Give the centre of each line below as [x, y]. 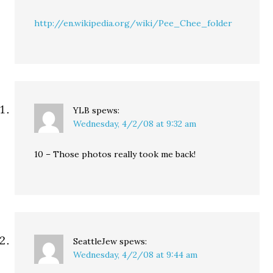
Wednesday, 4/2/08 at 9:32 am [135, 124]
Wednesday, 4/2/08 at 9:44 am [136, 255]
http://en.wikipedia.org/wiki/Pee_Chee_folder [133, 23]
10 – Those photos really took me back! [115, 154]
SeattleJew [95, 241]
